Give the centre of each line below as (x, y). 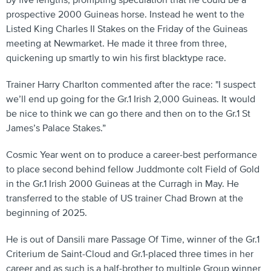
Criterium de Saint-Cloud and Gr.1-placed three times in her (130, 254)
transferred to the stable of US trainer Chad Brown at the (125, 198)
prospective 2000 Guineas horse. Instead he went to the (125, 15)
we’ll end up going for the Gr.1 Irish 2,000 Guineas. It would (131, 99)
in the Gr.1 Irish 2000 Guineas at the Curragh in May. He (122, 184)
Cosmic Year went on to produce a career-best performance (132, 155)
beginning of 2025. (47, 213)
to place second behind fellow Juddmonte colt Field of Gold (133, 169)
